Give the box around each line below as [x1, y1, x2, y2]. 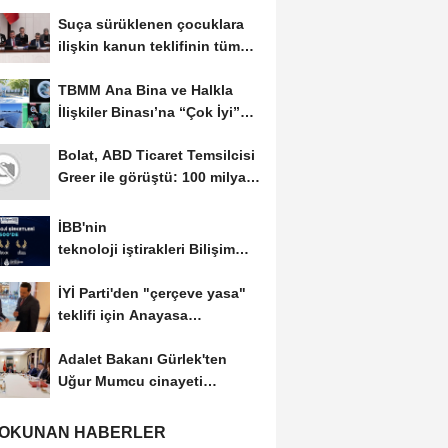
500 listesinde [57, 263, 153, 280]
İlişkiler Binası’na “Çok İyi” [57, 103, 240, 120]
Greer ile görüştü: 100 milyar [57, 169, 251, 186]
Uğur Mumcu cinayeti [57, 373, 203, 390]
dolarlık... [57, 191, 121, 208]
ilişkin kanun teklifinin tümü [57, 37, 249, 54]
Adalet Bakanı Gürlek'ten [57, 351, 227, 368]
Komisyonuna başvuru [57, 329, 213, 346]
